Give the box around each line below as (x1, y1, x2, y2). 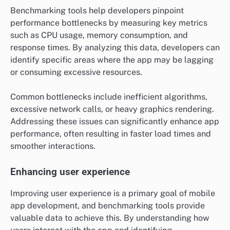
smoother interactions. (10, 141, 95, 151)
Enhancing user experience (10, 166, 130, 178)
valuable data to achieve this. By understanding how (10, 213, 209, 223)
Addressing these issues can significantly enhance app (10, 116, 219, 126)
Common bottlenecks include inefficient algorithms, (10, 91, 207, 102)
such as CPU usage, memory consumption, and (10, 30, 188, 40)
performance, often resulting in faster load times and (10, 128, 211, 139)
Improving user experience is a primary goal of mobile (10, 188, 215, 198)
